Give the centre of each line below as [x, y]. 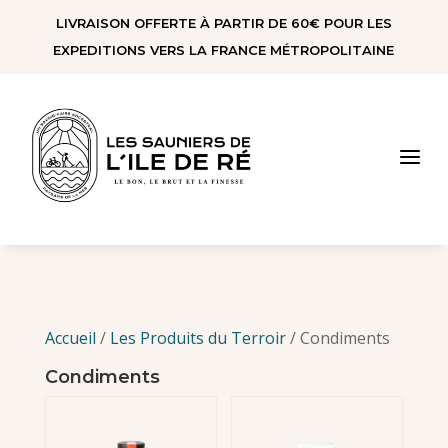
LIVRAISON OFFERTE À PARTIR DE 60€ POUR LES [223, 23]
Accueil [70, 337]
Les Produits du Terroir [197, 337]
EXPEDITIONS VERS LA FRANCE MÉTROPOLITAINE [224, 50]
